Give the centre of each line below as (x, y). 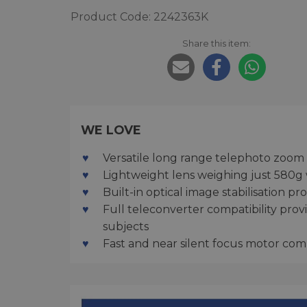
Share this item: (216, 44)
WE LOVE (111, 130)
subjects (126, 227)
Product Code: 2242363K (139, 17)
